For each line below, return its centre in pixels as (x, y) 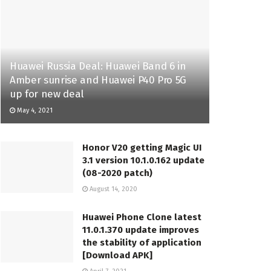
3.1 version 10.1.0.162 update (143, 160)
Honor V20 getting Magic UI (142, 147)
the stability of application (142, 242)
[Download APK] (117, 255)
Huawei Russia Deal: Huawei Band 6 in (98, 66)
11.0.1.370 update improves (141, 230)
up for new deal (47, 94)
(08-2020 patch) (117, 173)
